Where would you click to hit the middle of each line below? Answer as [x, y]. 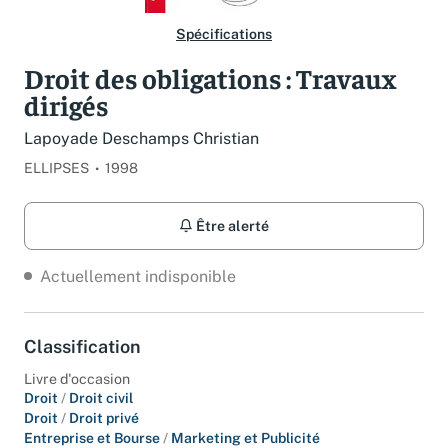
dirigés [66, 104]
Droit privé [104, 418]
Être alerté [231, 226]
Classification [82, 346]
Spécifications [224, 34]
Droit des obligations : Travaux [210, 77]
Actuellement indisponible [138, 276]
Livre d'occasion [77, 379]
